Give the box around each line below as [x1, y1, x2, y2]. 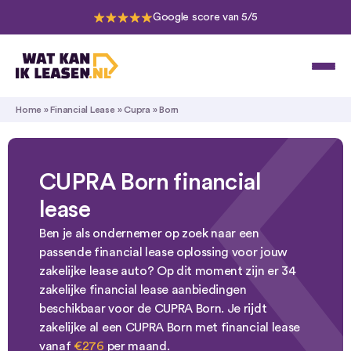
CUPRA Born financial [39, 171, 261, 194]
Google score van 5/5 [152, 12, 259, 23]
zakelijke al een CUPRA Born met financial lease [39, 321, 300, 334]
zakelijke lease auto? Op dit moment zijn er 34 [39, 265, 296, 277]
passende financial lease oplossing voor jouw [39, 246, 288, 259]
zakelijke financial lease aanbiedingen [39, 284, 250, 296]
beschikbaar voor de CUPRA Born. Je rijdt [39, 302, 267, 315]
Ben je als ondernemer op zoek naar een [39, 227, 259, 240]
